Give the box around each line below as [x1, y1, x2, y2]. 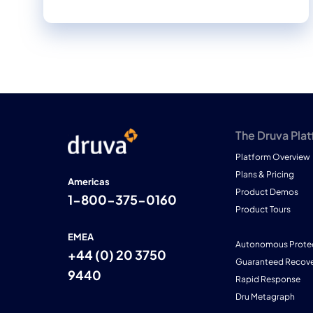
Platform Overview [235, 152, 310, 163]
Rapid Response [235, 274, 300, 285]
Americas [68, 176, 110, 188]
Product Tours [235, 204, 291, 215]
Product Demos [235, 187, 298, 198]
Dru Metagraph [235, 291, 295, 303]
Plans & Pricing [235, 169, 294, 180]
